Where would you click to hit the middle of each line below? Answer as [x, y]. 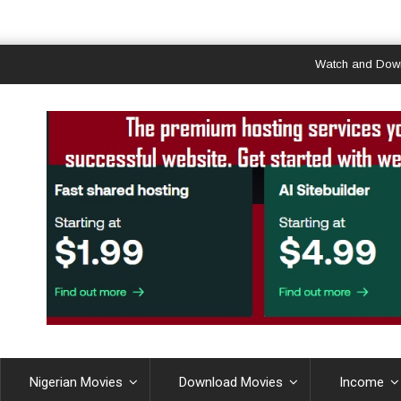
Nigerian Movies [76, 382]
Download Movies [231, 382]
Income [362, 382]
